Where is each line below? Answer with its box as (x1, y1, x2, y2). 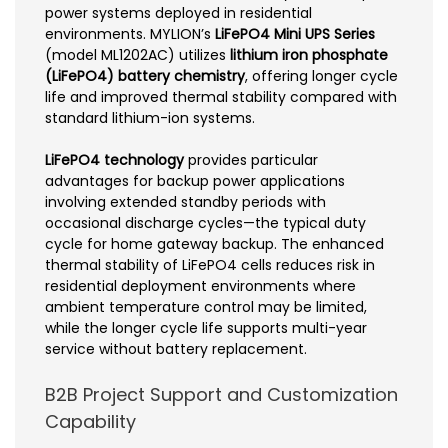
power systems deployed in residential (45, 2, 312, 23)
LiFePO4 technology (45, 149, 184, 170)
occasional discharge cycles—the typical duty (45, 212, 366, 233)
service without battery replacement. (45, 338, 307, 359)
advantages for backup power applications (45, 170, 345, 191)
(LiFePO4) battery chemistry (45, 65, 245, 86)
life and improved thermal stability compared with (45, 86, 397, 107)
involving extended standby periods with (45, 191, 326, 212)
